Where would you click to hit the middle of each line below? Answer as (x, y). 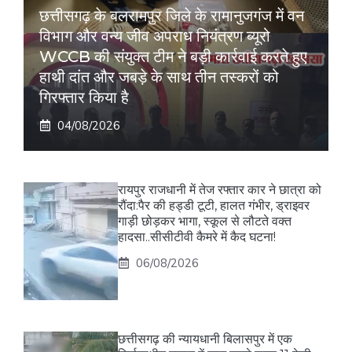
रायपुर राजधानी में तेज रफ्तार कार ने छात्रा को (220, 189)
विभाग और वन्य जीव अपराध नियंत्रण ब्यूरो (155, 36)
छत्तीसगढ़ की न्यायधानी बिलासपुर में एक (205, 339)
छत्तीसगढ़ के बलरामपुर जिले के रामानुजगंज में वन (172, 15)
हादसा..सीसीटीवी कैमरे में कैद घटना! (197, 236)
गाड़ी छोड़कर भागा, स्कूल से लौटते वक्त (205, 221)
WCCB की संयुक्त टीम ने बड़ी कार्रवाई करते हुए (173, 56)
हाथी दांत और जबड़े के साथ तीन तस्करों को (159, 77)
